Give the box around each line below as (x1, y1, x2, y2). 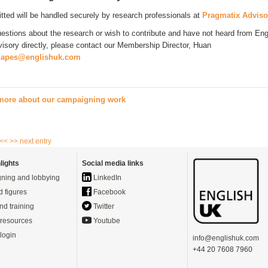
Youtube (92, 217, 120, 226)
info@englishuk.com (193, 234, 259, 243)
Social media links (82, 159, 144, 168)
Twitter (92, 202, 114, 211)
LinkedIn (92, 173, 121, 182)
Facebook (92, 188, 126, 197)
